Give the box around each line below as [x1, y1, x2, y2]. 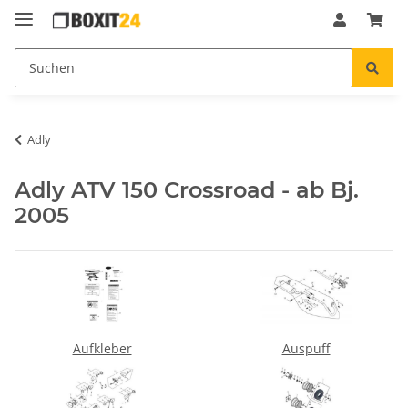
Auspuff [281, 339, 331, 357]
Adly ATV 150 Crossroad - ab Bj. [15, 176, 359, 203]
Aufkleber [72, 339, 132, 357]
